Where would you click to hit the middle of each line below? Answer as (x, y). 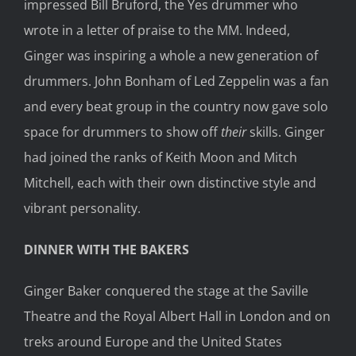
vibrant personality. (82, 209)
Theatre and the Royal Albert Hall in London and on (177, 317)
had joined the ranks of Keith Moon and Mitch (161, 158)
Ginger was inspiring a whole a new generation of (171, 56)
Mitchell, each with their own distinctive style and (170, 183)
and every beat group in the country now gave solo (176, 107)
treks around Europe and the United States (153, 342)
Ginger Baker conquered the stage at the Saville (166, 291)
